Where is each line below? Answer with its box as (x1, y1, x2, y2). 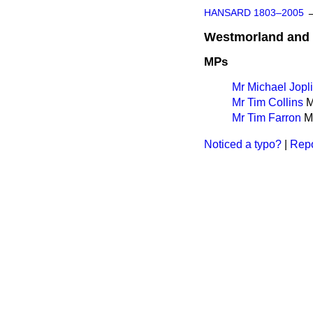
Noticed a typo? (204, 138, 282, 150)
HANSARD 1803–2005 (204, 8, 304, 18)
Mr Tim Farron (232, 111, 301, 124)
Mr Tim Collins (232, 96, 303, 108)
